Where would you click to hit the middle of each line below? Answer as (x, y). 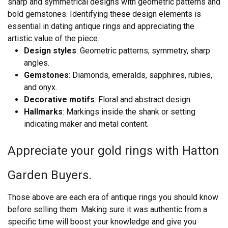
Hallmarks (43, 112)
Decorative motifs (59, 100)
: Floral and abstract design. (143, 100)
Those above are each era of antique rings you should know (113, 197)
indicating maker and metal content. (86, 124)
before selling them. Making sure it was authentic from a (107, 210)
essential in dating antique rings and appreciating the (101, 26)
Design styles (50, 51)
